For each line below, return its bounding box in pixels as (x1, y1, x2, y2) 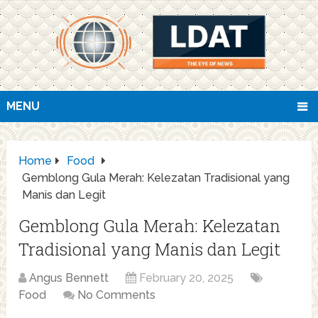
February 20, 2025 (139, 271, 234, 285)
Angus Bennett (29, 271, 109, 285)
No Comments (77, 288, 156, 302)
